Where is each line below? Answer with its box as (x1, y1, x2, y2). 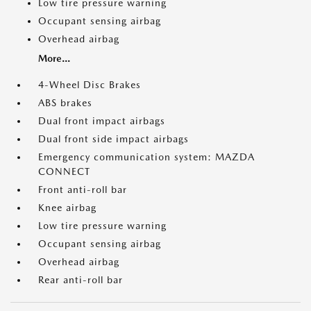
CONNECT (38, 166, 90, 177)
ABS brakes (38, 97, 92, 108)
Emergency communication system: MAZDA (38, 151, 255, 162)
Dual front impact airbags (38, 115, 165, 126)
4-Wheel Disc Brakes (38, 79, 141, 90)
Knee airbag (38, 202, 96, 213)
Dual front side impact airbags (38, 133, 189, 144)
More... (38, 53, 70, 64)
